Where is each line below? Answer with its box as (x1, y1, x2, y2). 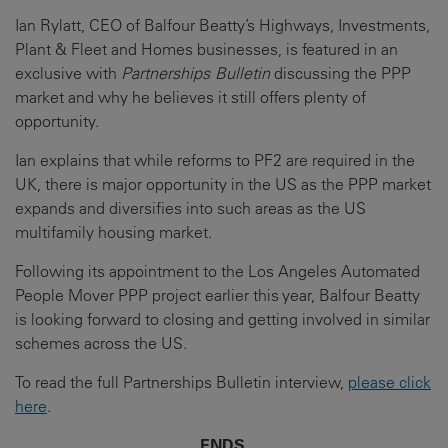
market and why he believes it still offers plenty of (15, 87, 366, 107)
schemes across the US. (15, 333, 187, 353)
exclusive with (15, 63, 121, 83)
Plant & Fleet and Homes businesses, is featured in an (15, 39, 398, 59)
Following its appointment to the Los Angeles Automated (15, 261, 420, 281)
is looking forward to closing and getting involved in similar (15, 309, 430, 329)
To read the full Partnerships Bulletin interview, (15, 372, 348, 392)
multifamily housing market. (15, 222, 212, 242)
